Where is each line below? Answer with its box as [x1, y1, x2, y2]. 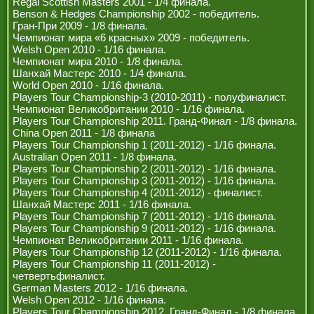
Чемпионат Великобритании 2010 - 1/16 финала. [13, 103, 245, 115]
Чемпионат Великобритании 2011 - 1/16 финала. [13, 234, 244, 246]
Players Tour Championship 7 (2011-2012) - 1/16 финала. [13, 210, 276, 222]
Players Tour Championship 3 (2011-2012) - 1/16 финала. [13, 175, 276, 186]
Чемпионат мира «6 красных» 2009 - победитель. [13, 32, 250, 43]
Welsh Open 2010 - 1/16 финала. [13, 43, 166, 55]
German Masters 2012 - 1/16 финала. [13, 282, 188, 294]
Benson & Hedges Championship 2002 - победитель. [13, 8, 259, 20]
